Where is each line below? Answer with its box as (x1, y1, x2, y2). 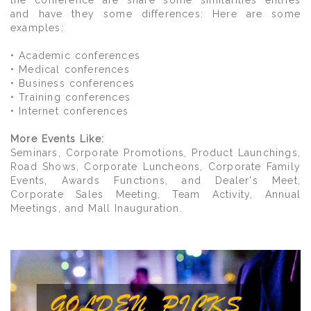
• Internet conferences (10, 106, 128, 117)
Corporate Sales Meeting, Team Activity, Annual (10, 189, 301, 200)
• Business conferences (10, 78, 135, 89)
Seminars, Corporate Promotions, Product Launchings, (10, 147, 301, 158)
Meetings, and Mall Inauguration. (10, 203, 183, 214)
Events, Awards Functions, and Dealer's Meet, (10, 175, 301, 186)
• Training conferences (10, 92, 131, 103)
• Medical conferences (10, 64, 130, 75)
